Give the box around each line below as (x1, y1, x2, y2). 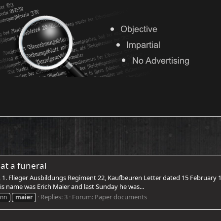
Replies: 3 (40, 192, 68, 201)
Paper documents (95, 192, 147, 201)
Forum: (72, 192, 95, 201)
